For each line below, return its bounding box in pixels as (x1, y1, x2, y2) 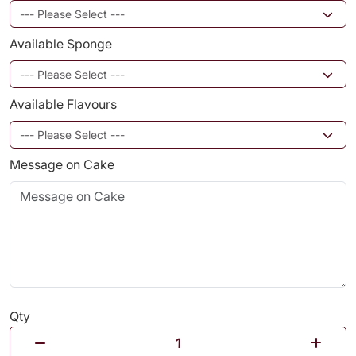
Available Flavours (10, 96, 117, 112)
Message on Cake (10, 157, 114, 172)
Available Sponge (10, 36, 112, 52)
